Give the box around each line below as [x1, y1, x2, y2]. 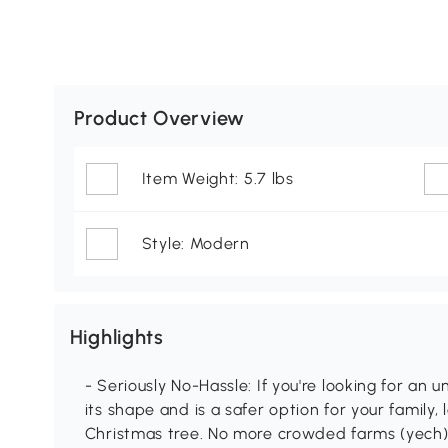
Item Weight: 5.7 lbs [141, 169, 294, 189]
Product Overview [73, 106, 245, 131]
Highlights [69, 325, 164, 350]
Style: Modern [141, 234, 250, 254]
